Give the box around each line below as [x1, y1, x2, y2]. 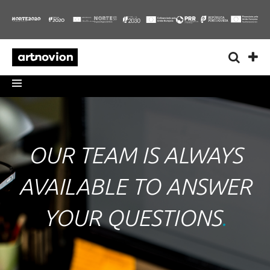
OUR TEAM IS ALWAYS [28, 142, 242, 168]
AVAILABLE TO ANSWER [19, 173, 251, 199]
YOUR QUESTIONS [43, 204, 221, 230]
